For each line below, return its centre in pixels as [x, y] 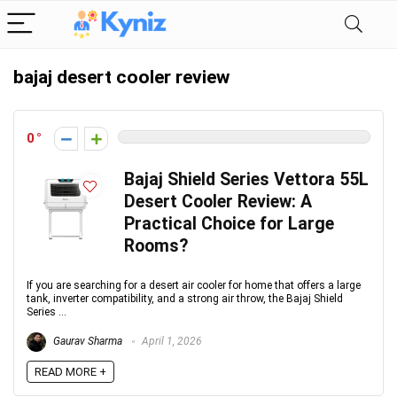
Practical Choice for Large [229, 224]
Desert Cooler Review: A [218, 202]
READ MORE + [70, 372]
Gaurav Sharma [86, 342]
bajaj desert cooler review [121, 77]
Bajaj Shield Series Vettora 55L [246, 179]
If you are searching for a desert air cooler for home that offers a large [194, 285]
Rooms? [156, 246]
